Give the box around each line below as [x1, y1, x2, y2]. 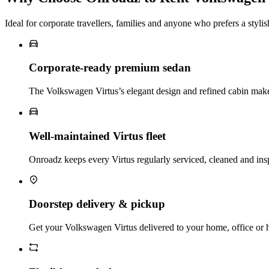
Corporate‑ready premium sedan [29, 61, 191, 74]
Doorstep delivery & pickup [29, 198, 165, 211]
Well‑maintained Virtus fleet [29, 129, 166, 142]
